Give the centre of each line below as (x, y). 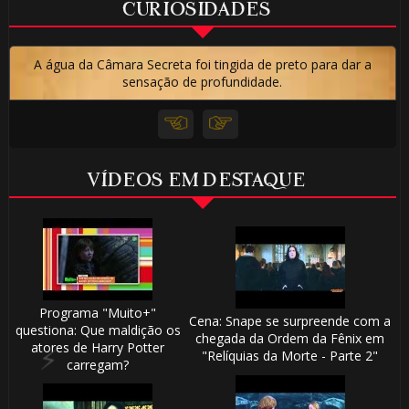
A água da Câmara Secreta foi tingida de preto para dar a (202, 65)
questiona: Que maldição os (98, 330)
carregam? (98, 365)
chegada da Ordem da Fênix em (290, 339)
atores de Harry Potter (98, 348)
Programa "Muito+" (98, 313)
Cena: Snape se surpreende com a (290, 321)
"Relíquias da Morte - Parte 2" (290, 356)
